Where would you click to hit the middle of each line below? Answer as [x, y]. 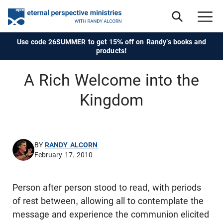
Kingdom [111, 100]
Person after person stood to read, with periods [107, 187]
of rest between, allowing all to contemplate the [108, 201]
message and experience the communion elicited [111, 214]
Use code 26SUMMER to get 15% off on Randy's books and [111, 42]
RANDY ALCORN [71, 145]
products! [111, 51]
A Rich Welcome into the [111, 80]
